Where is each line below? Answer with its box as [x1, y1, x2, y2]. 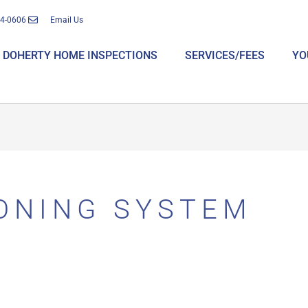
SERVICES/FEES [185, 49, 265, 62]
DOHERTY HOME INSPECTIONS [3, 49, 158, 62]
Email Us [50, 15, 84, 25]
